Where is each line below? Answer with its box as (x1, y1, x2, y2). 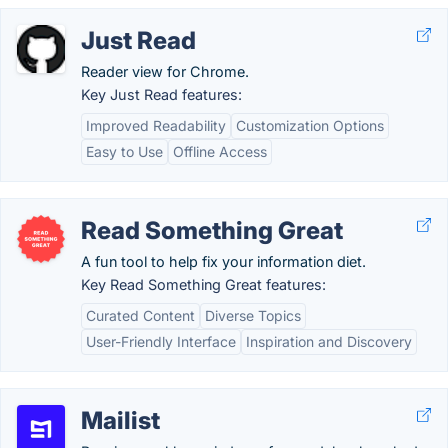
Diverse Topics (205, 307, 301, 324)
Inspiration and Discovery (246, 333, 412, 350)
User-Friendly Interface (86, 333, 236, 350)
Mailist (81, 406, 160, 435)
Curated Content (86, 307, 195, 324)
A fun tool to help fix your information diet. (81, 253, 366, 270)
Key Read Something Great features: (81, 276, 326, 293)
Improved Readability (86, 117, 226, 134)
